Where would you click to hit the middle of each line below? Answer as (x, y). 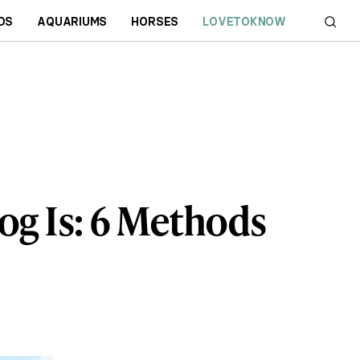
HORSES (155, 21)
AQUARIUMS (72, 21)
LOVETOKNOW (245, 21)
